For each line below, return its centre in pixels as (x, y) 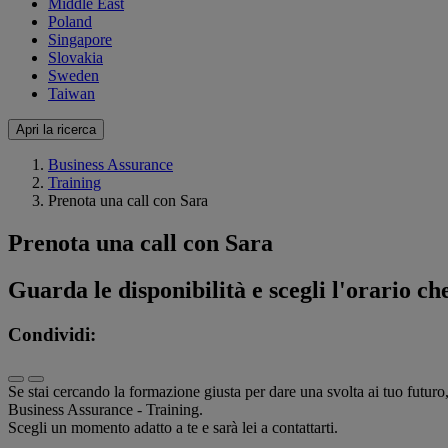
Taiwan (71, 94)
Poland (70, 22)
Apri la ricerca (56, 130)
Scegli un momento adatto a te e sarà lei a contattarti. (173, 427)
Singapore (80, 40)
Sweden (73, 76)
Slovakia (75, 58)
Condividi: (52, 334)
